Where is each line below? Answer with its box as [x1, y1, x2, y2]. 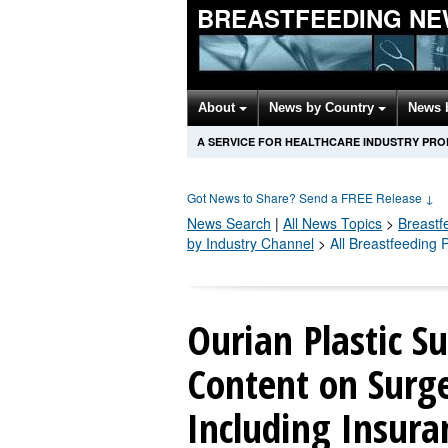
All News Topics [283, 213, 382, 233]
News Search [187, 213, 271, 233]
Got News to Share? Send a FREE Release [187, 189, 425, 206]
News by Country [269, 100, 378, 115]
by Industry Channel [187, 233, 314, 253]
